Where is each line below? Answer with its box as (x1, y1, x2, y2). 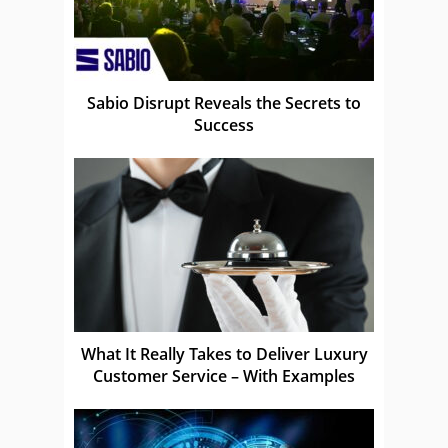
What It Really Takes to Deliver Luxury (80, 342, 368, 365)
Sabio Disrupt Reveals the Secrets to (87, 91, 361, 114)
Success (194, 113, 254, 136)
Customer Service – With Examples (93, 364, 355, 387)
